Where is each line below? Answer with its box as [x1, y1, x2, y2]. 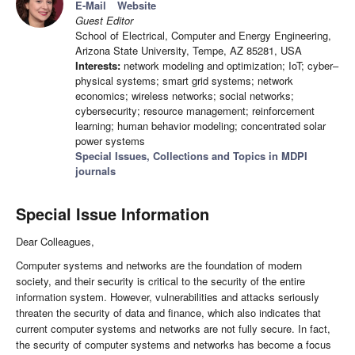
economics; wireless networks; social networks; [75, 88, 294, 104]
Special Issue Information [16, 202, 209, 226]
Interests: [75, 58, 120, 74]
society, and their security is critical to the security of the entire [16, 273, 305, 289]
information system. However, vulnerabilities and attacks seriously [16, 289, 319, 305]
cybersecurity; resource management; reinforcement [75, 103, 315, 119]
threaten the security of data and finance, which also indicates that [16, 305, 321, 321]
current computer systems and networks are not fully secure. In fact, [16, 321, 330, 337]
